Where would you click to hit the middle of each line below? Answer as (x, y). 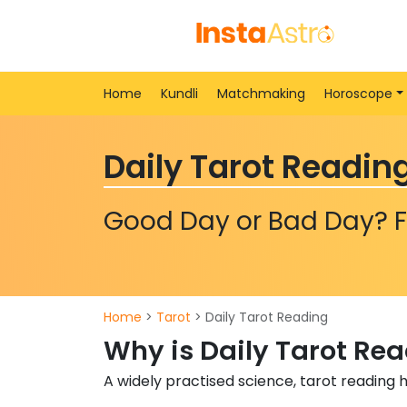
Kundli (179, 94)
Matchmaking (261, 94)
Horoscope (358, 94)
